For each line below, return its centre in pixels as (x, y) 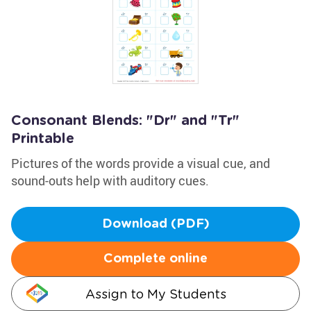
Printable (43, 139)
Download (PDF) (155, 224)
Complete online (155, 259)
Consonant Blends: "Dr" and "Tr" (125, 121)
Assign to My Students (155, 294)
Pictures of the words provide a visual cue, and (141, 163)
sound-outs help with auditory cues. (110, 180)
